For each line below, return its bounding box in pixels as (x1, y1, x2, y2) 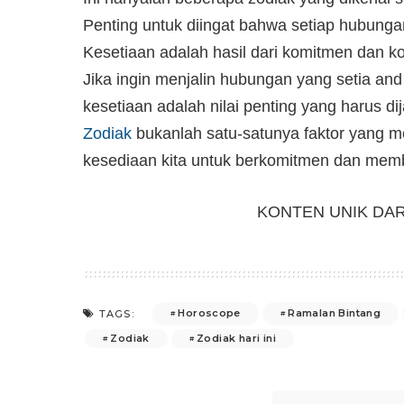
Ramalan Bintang (288, 307, 381, 320)
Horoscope (178, 307, 241, 320)
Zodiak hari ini (197, 331, 276, 344)
